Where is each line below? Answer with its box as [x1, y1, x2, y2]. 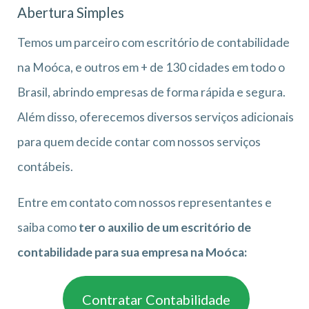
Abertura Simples [17, 4, 124, 21]
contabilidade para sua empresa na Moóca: [17, 245, 247, 260]
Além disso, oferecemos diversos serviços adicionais [17, 110, 294, 125]
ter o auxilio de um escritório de [79, 220, 251, 235]
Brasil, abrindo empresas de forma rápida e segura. [17, 85, 286, 100]
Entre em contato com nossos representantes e [17, 195, 272, 210]
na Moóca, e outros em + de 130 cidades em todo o [17, 60, 285, 75]
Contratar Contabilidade [82, 290, 230, 308]
